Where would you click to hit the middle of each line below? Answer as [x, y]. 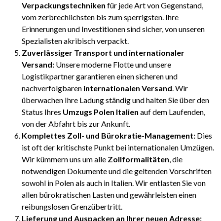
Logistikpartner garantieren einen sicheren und [100, 76]
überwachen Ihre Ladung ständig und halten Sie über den [115, 100]
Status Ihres [42, 112]
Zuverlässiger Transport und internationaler [103, 53]
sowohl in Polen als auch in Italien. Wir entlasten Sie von [114, 183]
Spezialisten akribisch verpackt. [75, 41]
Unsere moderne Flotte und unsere [113, 65]
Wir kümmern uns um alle [65, 159]
